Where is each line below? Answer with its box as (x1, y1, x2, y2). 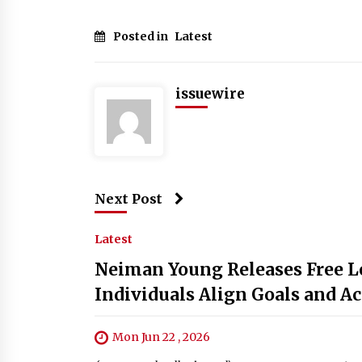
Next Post (95, 191, 162, 207)
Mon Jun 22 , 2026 (112, 330, 210, 344)
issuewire (175, 85, 245, 103)
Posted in (113, 29, 170, 44)
